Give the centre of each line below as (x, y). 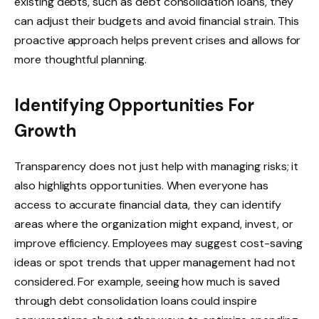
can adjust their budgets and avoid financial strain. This (157, 21)
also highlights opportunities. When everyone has (141, 185)
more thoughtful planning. (80, 60)
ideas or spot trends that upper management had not (155, 262)
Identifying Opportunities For (134, 105)
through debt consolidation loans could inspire (136, 300)
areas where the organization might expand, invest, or (154, 224)
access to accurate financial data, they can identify (148, 204)
